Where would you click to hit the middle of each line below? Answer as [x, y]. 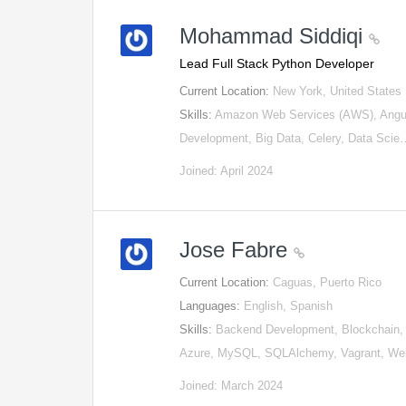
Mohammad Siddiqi [275, 36]
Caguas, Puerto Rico [328, 282]
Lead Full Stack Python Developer [277, 63]
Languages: [212, 306]
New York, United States [338, 91]
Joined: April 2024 [227, 171]
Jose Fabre [237, 250]
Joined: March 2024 [232, 386]
